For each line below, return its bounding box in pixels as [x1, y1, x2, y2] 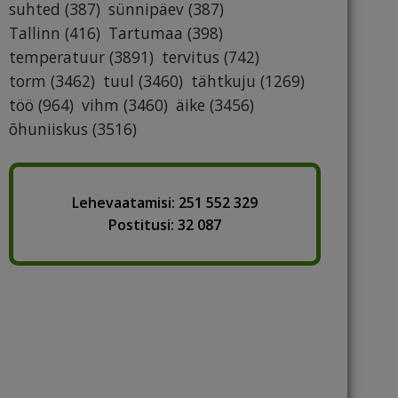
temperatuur [9, 46, 105, 68]
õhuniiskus [9, 118, 88, 140]
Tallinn [9, 22, 60, 44]
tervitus [162, 46, 219, 68]
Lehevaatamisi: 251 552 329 [72, 193, 258, 213]
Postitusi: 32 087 [108, 215, 221, 235]
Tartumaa [108, 22, 183, 44]
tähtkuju [191, 70, 256, 92]
